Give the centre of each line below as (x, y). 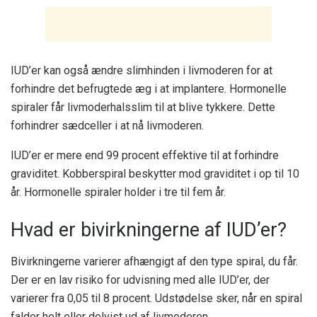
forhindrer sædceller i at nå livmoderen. (107, 125)
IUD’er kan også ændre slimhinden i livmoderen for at (142, 70)
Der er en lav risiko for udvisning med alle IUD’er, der (140, 279)
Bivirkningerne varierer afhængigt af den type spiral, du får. (154, 261)
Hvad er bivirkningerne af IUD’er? (149, 230)
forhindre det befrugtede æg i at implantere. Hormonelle (149, 88)
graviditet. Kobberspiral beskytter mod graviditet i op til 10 (155, 173)
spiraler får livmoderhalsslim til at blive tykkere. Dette (143, 107)
